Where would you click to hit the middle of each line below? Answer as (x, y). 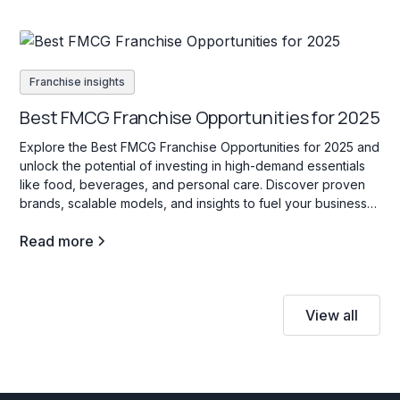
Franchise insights (78, 82)
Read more (57, 242)
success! (46, 222)
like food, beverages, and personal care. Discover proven (193, 185)
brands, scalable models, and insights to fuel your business (194, 204)
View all (331, 316)
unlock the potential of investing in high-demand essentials (193, 166)
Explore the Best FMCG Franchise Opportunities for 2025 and (200, 147)
